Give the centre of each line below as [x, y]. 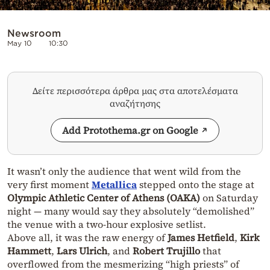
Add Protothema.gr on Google [130, 130]
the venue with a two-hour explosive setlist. [107, 224]
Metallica [114, 185]
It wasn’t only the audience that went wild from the [124, 171]
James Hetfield [201, 238]
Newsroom [34, 33]
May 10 [20, 43]
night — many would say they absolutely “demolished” [131, 211]
